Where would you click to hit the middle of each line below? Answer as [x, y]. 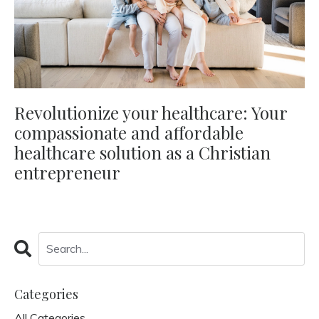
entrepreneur [67, 172]
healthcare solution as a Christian [142, 152]
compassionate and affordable [129, 132]
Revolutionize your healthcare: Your [151, 112]
